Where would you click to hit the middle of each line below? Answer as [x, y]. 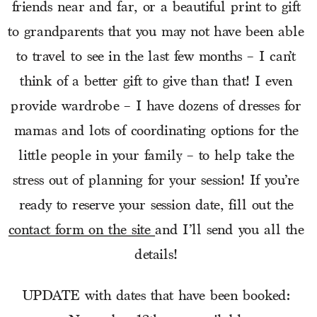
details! [158, 256]
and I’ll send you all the [230, 231]
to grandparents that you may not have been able [156, 33]
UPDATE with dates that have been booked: [158, 297]
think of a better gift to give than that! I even [156, 82]
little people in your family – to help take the [156, 157]
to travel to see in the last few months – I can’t [156, 58]
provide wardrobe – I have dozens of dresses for [156, 107]
